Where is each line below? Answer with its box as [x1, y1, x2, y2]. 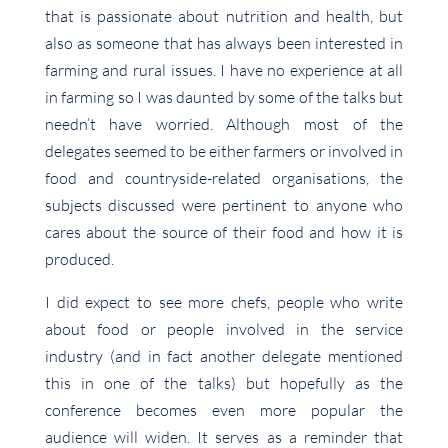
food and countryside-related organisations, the [44, 168, 404, 189]
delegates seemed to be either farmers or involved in [44, 141, 404, 162]
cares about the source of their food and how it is [44, 222, 404, 243]
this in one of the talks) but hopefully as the [44, 373, 404, 394]
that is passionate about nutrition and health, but [44, 6, 404, 27]
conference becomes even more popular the [44, 400, 404, 421]
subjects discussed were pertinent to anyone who [44, 195, 404, 216]
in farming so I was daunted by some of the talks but [44, 87, 404, 108]
